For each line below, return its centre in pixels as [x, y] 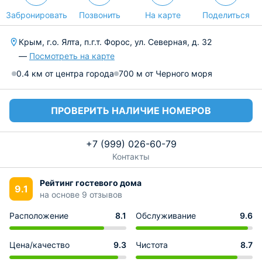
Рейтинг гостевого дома [91, 183]
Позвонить [99, 15]
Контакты [131, 156]
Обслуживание [166, 216]
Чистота [152, 245]
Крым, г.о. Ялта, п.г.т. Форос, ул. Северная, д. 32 [115, 42]
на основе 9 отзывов [81, 194]
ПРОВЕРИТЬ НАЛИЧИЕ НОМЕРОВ [131, 111]
